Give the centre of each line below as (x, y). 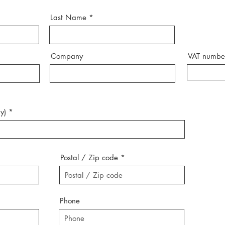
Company (67, 56)
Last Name (68, 17)
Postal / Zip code (89, 157)
